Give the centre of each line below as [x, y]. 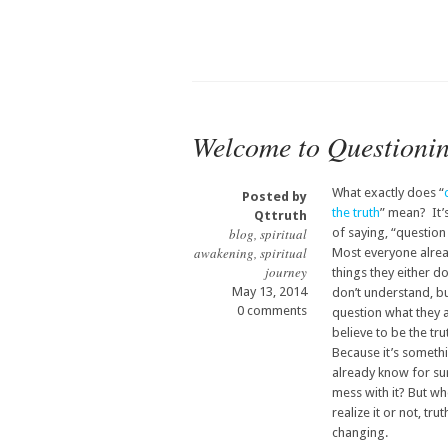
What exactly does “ [388, 193]
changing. [360, 433]
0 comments [272, 311]
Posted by [274, 197]
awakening [224, 253]
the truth [356, 213]
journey [286, 272]
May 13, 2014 [269, 292]
